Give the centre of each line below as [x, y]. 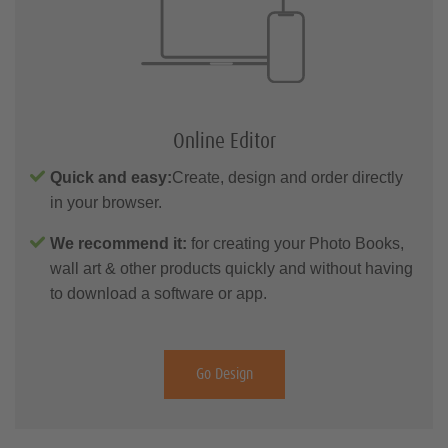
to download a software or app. [158, 294]
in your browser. [106, 203]
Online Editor [224, 142]
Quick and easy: [111, 178]
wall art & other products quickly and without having [231, 269]
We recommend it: [118, 244]
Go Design [224, 374]
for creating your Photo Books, [295, 244]
